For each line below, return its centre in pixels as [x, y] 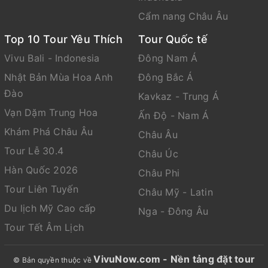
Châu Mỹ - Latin [176, 192]
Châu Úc [158, 154]
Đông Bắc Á [166, 77]
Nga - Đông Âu [173, 211]
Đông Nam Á [168, 58]
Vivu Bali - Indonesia [52, 58]
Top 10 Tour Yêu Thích [63, 39]
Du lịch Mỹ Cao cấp [50, 208]
